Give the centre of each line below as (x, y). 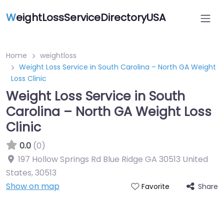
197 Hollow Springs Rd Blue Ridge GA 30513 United (113, 159)
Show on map (33, 186)
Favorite (155, 187)
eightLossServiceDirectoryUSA (91, 17)
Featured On (112, 215)
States (19, 173)
